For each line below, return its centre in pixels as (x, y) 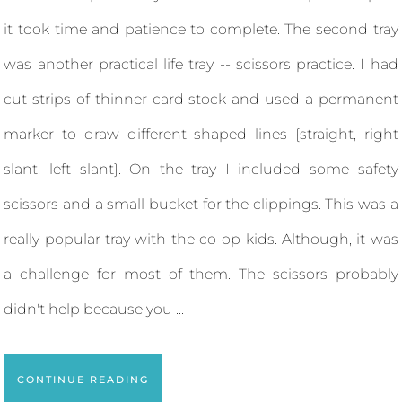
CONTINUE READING (83, 379)
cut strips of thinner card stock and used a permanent (201, 99)
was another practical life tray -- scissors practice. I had (201, 64)
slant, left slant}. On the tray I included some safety (201, 169)
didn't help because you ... (94, 309)
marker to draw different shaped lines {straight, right (201, 134)
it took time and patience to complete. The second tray (201, 29)
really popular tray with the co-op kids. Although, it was (201, 239)
